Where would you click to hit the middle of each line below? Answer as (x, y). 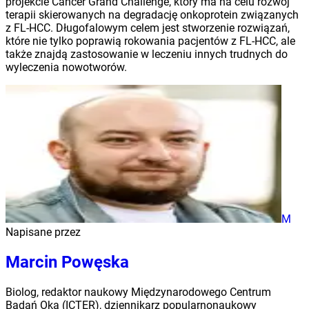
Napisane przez (43, 232)
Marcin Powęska (67, 262)
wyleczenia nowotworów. (66, 67)
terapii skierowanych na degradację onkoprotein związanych (152, 14)
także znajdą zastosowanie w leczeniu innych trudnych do (147, 54)
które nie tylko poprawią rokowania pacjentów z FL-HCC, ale (150, 41)
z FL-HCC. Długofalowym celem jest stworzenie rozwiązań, (148, 28)
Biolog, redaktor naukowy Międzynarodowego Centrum (138, 292)
